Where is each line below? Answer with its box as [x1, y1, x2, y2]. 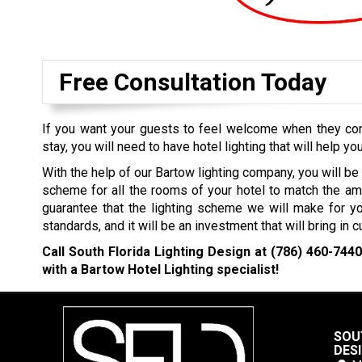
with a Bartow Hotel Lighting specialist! [42, 262, 279, 278]
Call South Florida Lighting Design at [42, 244, 271, 260]
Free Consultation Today [59, 68, 326, 97]
